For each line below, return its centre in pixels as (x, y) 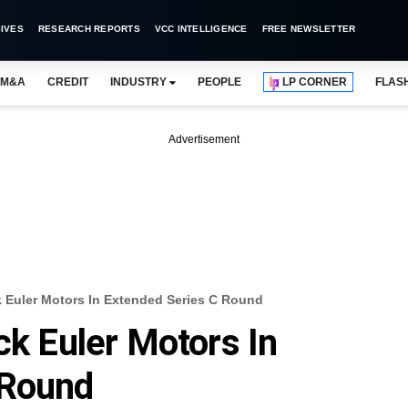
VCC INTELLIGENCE (201, 29)
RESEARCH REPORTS (89, 29)
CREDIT (67, 82)
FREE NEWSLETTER (309, 29)
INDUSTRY (138, 82)
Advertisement (204, 139)
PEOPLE (219, 82)
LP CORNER (315, 82)
